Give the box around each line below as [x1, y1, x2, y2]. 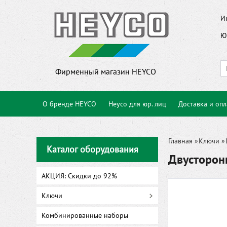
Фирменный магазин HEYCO [55, 66, 156, 77]
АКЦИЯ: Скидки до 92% [42, 171, 117, 180]
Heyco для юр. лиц [108, 99, 166, 108]
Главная [168, 136, 193, 145]
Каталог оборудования [47, 143, 138, 155]
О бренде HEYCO [43, 99, 96, 108]
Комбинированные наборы [42, 211, 128, 220]
